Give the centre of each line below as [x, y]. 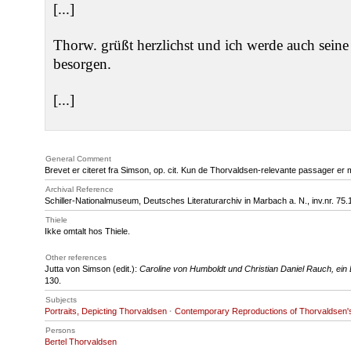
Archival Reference [80, 189]
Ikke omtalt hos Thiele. [87, 231]
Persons [60, 330]
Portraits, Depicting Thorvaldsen [106, 311]
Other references [76, 257]
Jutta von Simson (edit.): [92, 269]
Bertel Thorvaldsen [81, 342]
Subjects [61, 300]
